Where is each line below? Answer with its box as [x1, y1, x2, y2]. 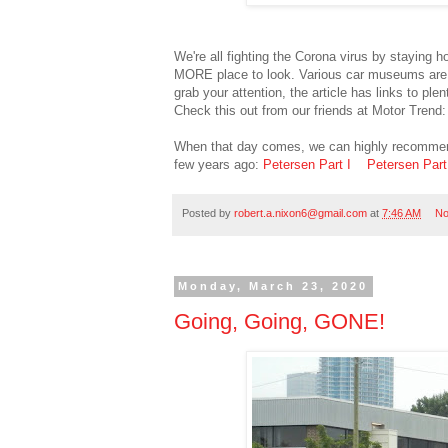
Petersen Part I [263, 157, 351, 173]
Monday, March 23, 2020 [178, 280, 369, 293]
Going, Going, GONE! [174, 309, 385, 335]
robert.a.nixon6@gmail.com [234, 207, 367, 220]
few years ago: [174, 157, 263, 173]
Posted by [182, 207, 234, 220]
